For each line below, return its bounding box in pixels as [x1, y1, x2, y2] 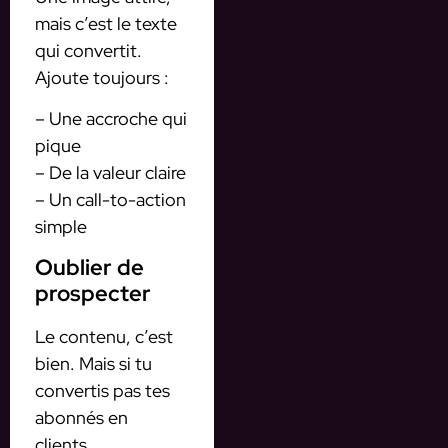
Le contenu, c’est [35, 324, 173, 348]
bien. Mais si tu [35, 351, 152, 375]
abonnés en [35, 405, 128, 429]
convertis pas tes [35, 378, 170, 402]
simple [35, 215, 87, 239]
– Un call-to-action [35, 188, 186, 212]
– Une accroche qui [35, 107, 187, 131]
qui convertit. [35, 38, 142, 62]
